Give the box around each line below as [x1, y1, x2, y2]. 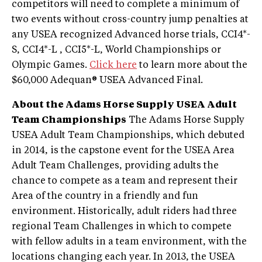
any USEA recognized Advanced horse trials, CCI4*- [12, 30, 250, 40]
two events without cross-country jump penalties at [12, 15, 249, 25]
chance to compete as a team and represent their [12, 177, 237, 187]
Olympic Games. [12, 61, 89, 71]
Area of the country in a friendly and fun [12, 192, 198, 202]
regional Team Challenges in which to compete [12, 222, 232, 232]
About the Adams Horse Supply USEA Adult [12, 101, 237, 111]
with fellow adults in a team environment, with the [12, 237, 247, 247]
